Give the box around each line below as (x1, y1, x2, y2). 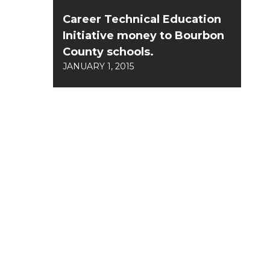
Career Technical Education (63, 12, 221, 26)
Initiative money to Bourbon (63, 28, 224, 42)
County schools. (63, 45, 154, 58)
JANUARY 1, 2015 (63, 60, 134, 72)
